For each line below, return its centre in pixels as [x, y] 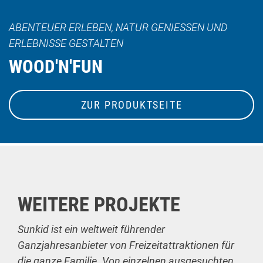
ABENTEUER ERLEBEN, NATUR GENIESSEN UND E [118, 28]
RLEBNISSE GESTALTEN [63, 43]
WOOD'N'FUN [56, 66]
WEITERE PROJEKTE [99, 204]
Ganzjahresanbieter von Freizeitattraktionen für [126, 245]
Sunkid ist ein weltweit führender [91, 229]
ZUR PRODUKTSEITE [131, 104]
